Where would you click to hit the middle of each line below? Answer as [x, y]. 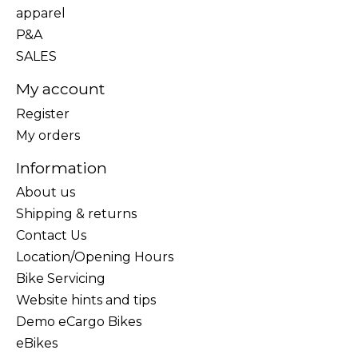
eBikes [37, 344]
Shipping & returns [76, 214]
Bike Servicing [61, 279]
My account [60, 89]
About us [46, 193]
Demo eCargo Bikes [79, 322]
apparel [41, 14]
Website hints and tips [86, 300]
